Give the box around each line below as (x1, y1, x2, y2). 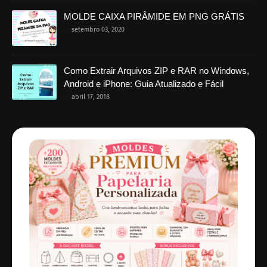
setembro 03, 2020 (72, 25, 125, 33)
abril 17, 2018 (72, 92, 110, 101)
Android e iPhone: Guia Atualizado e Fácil (64, 78, 223, 89)
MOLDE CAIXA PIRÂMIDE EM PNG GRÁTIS (64, 11, 244, 21)
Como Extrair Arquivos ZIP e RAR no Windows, (64, 65, 249, 76)
